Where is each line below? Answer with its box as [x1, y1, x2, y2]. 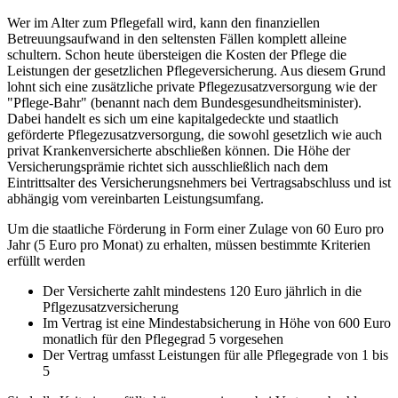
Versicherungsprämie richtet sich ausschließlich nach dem [7, 159, 328, 175]
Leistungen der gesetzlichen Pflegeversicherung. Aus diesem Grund [7, 63, 386, 79]
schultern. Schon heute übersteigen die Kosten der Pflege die [7, 47, 346, 63]
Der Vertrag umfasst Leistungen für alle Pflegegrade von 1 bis [43, 347, 388, 363]
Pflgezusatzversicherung [43, 299, 179, 315]
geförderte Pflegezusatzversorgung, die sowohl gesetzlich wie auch [7, 127, 382, 143]
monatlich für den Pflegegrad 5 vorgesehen [43, 331, 283, 347]
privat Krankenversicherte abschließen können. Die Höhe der [7, 143, 350, 159]
